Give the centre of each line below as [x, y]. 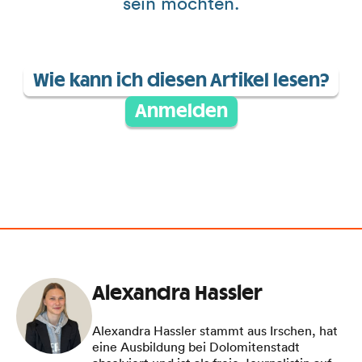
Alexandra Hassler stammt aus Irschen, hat [215, 330]
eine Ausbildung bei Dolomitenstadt [196, 347]
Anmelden [181, 112]
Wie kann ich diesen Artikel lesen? [181, 81]
